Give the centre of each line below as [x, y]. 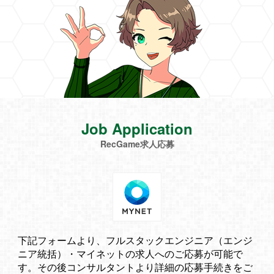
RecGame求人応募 [137, 144]
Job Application [137, 128]
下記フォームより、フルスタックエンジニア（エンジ [135, 240]
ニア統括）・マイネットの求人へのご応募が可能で [130, 254]
